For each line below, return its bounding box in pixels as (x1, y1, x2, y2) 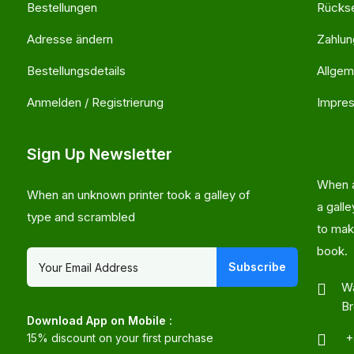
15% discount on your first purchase (27, 331, 213, 345)
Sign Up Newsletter (27, 145, 172, 164)
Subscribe (228, 260, 286, 273)
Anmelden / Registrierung (27, 95, 164, 110)
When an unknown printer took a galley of (27, 187, 250, 202)
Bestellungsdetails (27, 63, 126, 78)
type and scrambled (27, 209, 135, 224)
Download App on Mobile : (27, 314, 172, 327)
